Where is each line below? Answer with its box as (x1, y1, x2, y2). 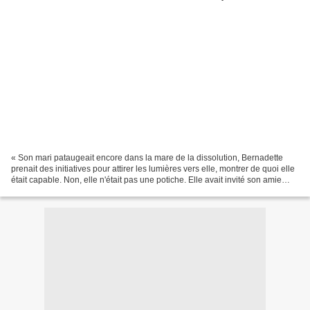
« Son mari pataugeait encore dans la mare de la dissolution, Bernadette (11, 152, 283, 163)
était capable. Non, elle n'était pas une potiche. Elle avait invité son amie (11, 174, 282, 185)
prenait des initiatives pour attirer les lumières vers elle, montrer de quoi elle (11, 163, 295, 174)
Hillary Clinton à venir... (11, 185, 98, 196)
